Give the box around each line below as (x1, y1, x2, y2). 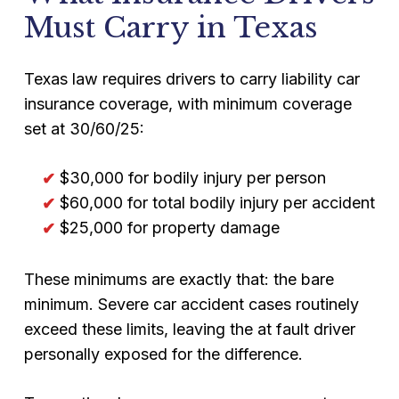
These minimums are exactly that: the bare (23, 270, 334, 289)
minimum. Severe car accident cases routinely (23, 295, 359, 313)
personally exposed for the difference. (23, 345, 303, 363)
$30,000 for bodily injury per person (59, 168, 326, 187)
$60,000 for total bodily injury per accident (59, 193, 375, 212)
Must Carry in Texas (23, 10, 318, 45)
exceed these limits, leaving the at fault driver (23, 320, 355, 338)
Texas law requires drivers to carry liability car (23, 69, 360, 88)
